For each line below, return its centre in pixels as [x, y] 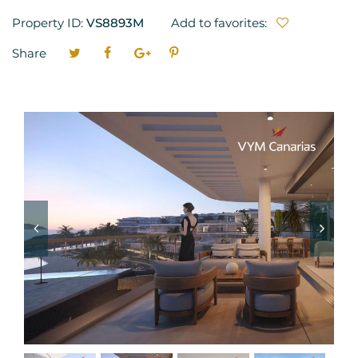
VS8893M [115, 23]
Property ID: [49, 23]
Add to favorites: [221, 23]
